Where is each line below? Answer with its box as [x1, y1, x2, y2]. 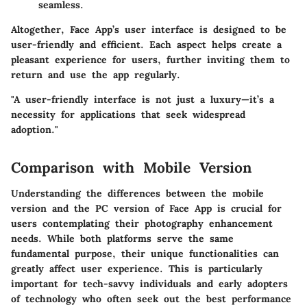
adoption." [11, 123, 58, 136]
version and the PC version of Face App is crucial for [11, 202, 282, 215]
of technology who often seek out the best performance [11, 293, 291, 306]
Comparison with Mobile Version [11, 158, 251, 177]
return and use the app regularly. [11, 68, 180, 81]
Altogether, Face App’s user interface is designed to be [11, 23, 286, 36]
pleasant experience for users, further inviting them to [11, 53, 290, 66]
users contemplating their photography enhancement [11, 217, 273, 230]
